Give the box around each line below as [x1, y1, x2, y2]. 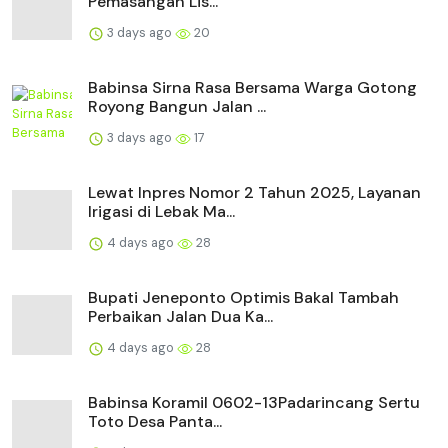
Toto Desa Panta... [88, 411, 222, 433]
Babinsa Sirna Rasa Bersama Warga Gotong [88, 77, 417, 99]
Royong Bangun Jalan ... [88, 96, 266, 118]
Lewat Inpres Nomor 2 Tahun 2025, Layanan [88, 182, 421, 204]
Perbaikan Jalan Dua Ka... [88, 306, 273, 328]
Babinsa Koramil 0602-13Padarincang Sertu [88, 392, 420, 414]
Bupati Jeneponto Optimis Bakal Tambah [88, 287, 399, 309]
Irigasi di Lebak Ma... [88, 201, 235, 223]
